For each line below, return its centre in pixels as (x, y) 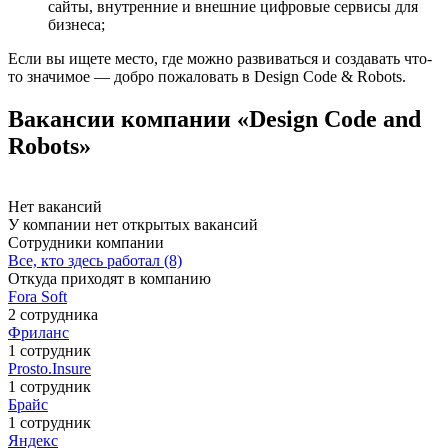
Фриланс (38, 332)
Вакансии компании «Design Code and (214, 118)
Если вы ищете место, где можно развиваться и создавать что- (220, 58)
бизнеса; (76, 24)
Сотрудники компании (86, 242)
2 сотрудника (53, 314)
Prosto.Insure (49, 368)
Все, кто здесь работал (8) (95, 260)
